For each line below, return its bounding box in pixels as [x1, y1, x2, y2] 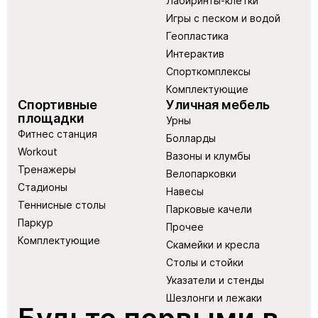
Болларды [166, 131, 216, 144]
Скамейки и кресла [166, 238, 260, 251]
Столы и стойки [166, 256, 243, 268]
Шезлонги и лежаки [166, 291, 262, 304]
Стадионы [18, 180, 67, 193]
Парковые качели [166, 202, 252, 215]
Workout [18, 145, 57, 158]
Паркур [18, 216, 53, 229]
